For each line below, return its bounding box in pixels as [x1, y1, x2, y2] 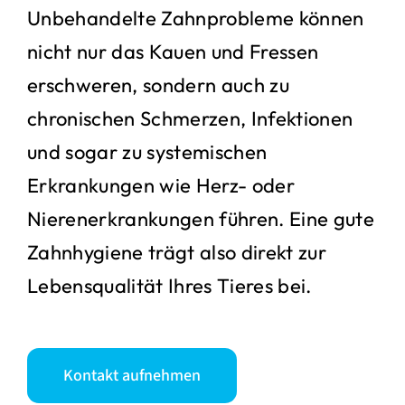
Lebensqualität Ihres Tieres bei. [27, 273, 312, 299]
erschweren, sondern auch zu [27, 72, 289, 99]
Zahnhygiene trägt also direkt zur [27, 240, 326, 266]
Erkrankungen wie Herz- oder [27, 173, 295, 199]
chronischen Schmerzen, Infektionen [27, 106, 353, 132]
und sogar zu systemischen [27, 139, 268, 165]
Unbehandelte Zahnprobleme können [27, 5, 364, 32]
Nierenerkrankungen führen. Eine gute [27, 206, 374, 232]
